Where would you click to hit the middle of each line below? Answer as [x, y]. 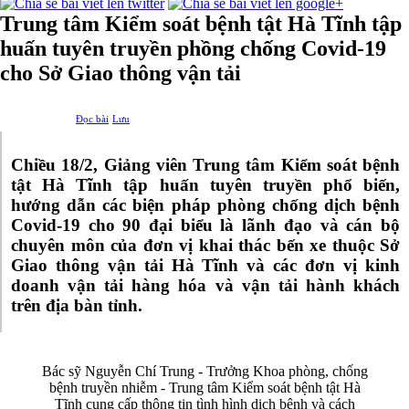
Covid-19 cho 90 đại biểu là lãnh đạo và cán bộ [205, 225]
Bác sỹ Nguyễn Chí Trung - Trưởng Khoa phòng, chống [204, 371]
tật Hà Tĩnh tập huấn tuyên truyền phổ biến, [205, 184]
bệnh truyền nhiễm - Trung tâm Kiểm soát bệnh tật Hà [204, 387]
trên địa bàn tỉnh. [77, 305]
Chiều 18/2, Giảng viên [102, 164]
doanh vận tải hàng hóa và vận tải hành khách [205, 285]
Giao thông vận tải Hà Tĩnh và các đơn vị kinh [205, 265]
